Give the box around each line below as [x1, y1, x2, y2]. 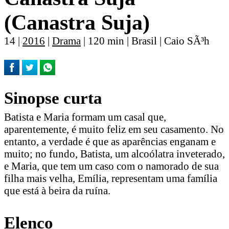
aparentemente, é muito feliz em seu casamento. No [4, 123, 224, 135]
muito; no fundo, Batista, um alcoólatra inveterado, [4, 148, 225, 160]
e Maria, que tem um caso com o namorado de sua [4, 160, 219, 172]
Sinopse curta [4, 88, 102, 107]
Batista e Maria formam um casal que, [4, 111, 166, 123]
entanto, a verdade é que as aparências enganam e [4, 135, 216, 148]
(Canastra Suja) [4, 11, 150, 35]
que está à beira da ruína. [4, 185, 110, 197]
